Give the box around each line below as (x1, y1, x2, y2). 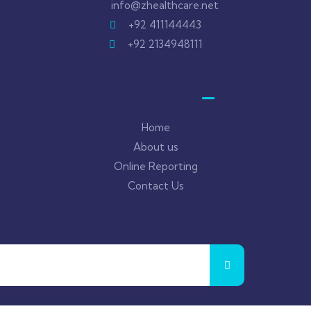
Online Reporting (113, 160, 198, 173)
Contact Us (127, 179, 184, 192)
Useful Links (116, 87, 195, 105)
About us (133, 140, 178, 153)
